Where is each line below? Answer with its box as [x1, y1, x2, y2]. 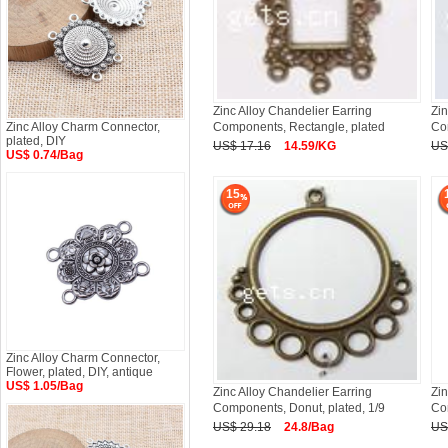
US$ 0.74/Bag [6, 148, 83, 162]
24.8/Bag [284, 420, 334, 434]
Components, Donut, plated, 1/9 [213, 401, 385, 415]
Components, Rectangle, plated [213, 120, 385, 134]
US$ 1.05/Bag [6, 379, 83, 393]
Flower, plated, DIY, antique [6, 365, 153, 379]
